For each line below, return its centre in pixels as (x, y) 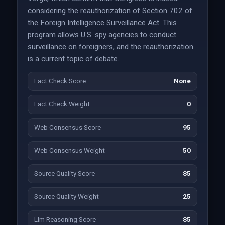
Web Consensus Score (67, 127)
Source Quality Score (64, 174)
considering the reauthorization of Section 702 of (110, 11)
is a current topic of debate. (73, 59)
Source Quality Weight (66, 197)
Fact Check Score (60, 81)
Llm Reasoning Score (65, 220)
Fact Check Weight (62, 104)
